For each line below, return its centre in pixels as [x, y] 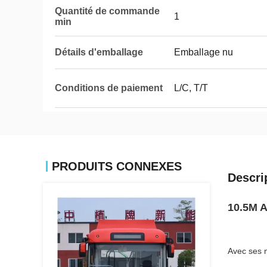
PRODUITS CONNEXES [117, 166]
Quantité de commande [107, 11]
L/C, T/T [191, 88]
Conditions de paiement [109, 88]
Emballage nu [204, 52]
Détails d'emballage [99, 52]
